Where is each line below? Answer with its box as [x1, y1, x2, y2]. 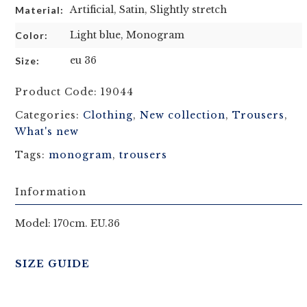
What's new [15, 125, 79, 138]
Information [15, 186, 86, 199]
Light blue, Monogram [70, 29, 184, 42]
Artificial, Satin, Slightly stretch [70, 3, 227, 16]
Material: [15, 4, 66, 16]
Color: [15, 29, 51, 42]
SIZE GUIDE [15, 258, 90, 271]
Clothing [83, 109, 133, 122]
